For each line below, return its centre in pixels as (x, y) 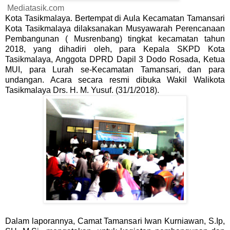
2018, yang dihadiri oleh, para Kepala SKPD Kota (115, 49)
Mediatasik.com (35, 8)
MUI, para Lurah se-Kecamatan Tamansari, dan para (115, 69)
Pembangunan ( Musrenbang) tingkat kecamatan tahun (115, 39)
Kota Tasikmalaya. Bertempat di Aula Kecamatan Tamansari (115, 18)
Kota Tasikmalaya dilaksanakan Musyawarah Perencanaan (115, 28)
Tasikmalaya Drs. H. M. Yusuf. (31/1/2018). (82, 90)
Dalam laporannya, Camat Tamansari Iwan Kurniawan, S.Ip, (115, 221)
